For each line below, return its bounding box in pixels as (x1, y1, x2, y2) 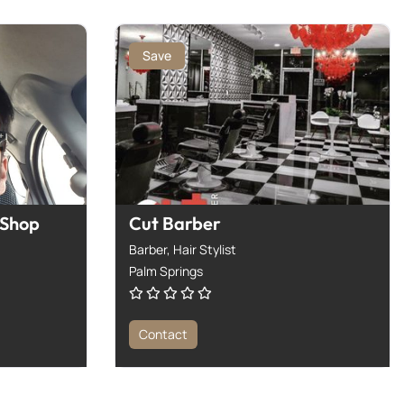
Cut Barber (129, 211, 221, 234)
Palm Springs (129, 262, 203, 280)
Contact (139, 325, 188, 343)
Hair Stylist (173, 240, 236, 258)
